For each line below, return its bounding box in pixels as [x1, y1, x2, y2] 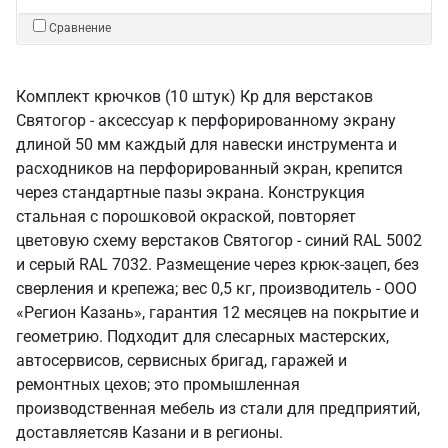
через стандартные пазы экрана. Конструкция [16, 183, 365, 202]
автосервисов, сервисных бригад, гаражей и [16, 351, 347, 370]
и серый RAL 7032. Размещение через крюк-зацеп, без [16, 255, 419, 274]
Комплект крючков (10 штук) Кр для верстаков [16, 87, 373, 106]
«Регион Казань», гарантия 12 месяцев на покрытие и [16, 303, 419, 322]
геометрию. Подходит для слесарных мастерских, [16, 327, 389, 346]
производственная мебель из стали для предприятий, [16, 399, 420, 418]
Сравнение [49, 21, 111, 35]
